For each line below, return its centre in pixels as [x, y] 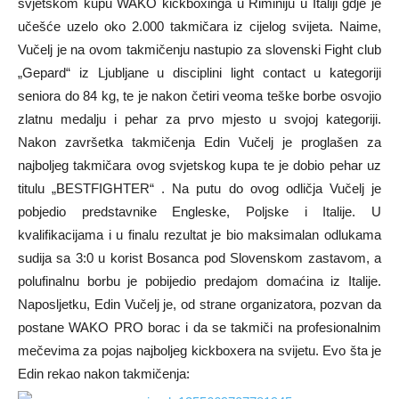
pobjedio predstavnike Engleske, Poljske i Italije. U [199, 212]
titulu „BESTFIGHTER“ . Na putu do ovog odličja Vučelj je [199, 188]
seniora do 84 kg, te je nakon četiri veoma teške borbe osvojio [199, 96]
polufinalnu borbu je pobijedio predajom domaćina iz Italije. [199, 281]
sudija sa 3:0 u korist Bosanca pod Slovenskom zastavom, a [199, 258]
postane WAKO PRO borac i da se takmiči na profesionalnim [199, 327]
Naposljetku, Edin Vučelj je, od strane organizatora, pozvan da [199, 304]
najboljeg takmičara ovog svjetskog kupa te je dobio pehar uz [199, 165]
